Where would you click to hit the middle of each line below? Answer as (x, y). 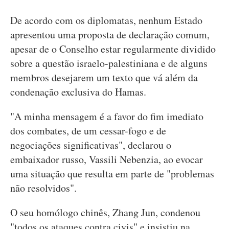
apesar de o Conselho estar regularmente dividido (113, 49)
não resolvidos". (43, 188)
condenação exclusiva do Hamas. (78, 92)
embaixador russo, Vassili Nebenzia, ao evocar (107, 159)
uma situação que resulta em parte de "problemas (112, 174)
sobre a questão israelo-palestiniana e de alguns (109, 63)
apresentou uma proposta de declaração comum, (110, 35)
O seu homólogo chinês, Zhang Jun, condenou (105, 212)
